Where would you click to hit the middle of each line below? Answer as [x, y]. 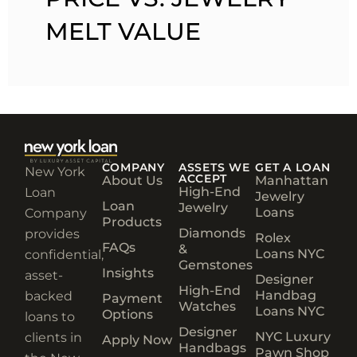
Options [127, 315]
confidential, [65, 255]
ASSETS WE [214, 168]
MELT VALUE [124, 32]
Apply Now [137, 340]
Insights [127, 273]
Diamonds [212, 233]
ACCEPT [202, 179]
